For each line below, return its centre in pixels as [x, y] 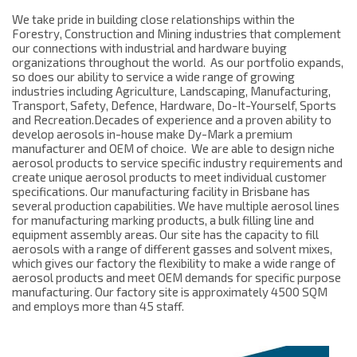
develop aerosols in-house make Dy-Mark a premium [153, 134]
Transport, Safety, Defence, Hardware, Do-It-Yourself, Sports [175, 106]
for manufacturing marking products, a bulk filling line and [163, 220]
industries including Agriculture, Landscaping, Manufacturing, [172, 91]
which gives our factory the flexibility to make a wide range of [174, 263]
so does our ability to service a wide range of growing [154, 77]
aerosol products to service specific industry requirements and [178, 163]
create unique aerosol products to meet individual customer [170, 177]
